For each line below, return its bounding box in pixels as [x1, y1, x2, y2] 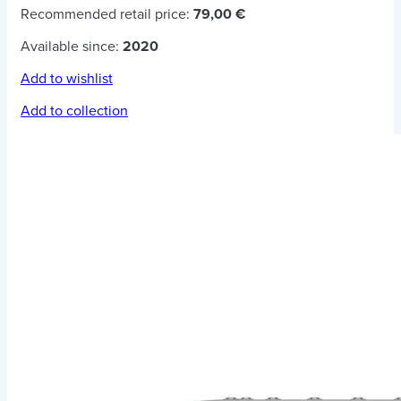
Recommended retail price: [21, 4, 193, 23]
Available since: [21, 37, 123, 55]
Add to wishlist [21, 69, 113, 88]
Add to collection [21, 101, 128, 120]
